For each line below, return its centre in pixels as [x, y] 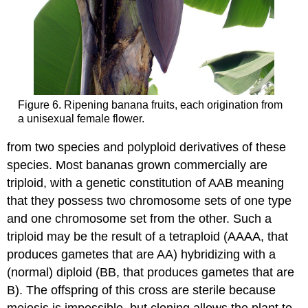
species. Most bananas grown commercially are [137, 165]
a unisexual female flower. [81, 119]
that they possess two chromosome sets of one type [150, 200]
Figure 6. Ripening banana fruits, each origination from [150, 105]
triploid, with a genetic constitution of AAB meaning [146, 183]
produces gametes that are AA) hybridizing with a [142, 254]
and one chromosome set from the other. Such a [140, 218]
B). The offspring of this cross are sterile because [142, 290]
